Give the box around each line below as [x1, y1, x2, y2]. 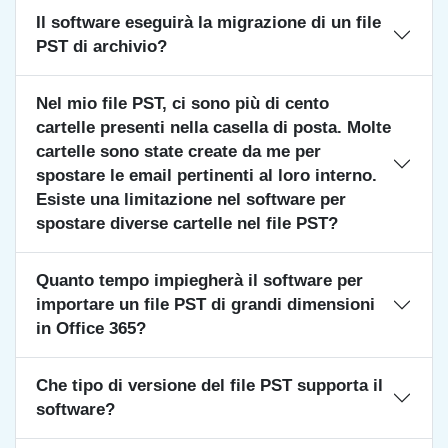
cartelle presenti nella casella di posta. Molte [36, 118, 391, 137]
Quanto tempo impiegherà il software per [36, 271, 363, 290]
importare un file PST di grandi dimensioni [36, 295, 375, 314]
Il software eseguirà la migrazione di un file [36, 13, 381, 32]
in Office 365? [36, 319, 146, 338]
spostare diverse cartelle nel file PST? [36, 214, 338, 233]
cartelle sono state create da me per [36, 142, 321, 161]
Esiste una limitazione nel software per [36, 190, 346, 209]
